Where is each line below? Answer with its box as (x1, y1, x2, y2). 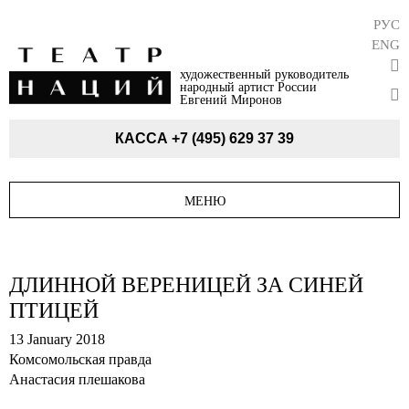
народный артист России (179, 79, 317, 94)
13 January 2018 (9, 331, 105, 348)
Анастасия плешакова (9, 372, 145, 388)
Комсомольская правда (9, 351, 152, 368)
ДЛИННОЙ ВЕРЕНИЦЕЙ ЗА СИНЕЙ (9, 273, 363, 298)
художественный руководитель (179, 67, 349, 81)
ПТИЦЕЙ (9, 299, 99, 323)
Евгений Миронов (179, 92, 282, 107)
